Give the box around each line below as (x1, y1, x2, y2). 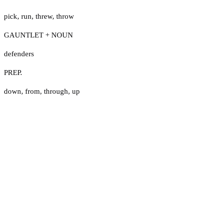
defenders (4, 49, 34, 58)
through (44, 87, 68, 95)
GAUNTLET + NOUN (4, 31, 73, 39)
